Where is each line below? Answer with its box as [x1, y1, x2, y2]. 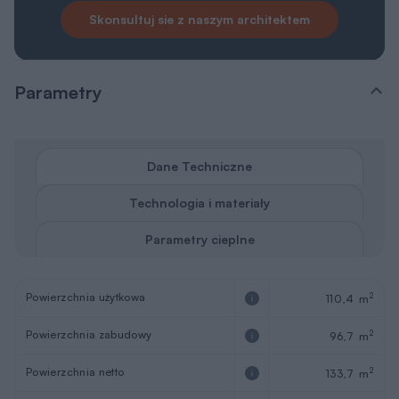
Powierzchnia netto [26, 365, 125, 379]
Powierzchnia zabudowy [26, 328, 152, 342]
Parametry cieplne [144, 232, 255, 248]
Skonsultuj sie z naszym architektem [89, 12, 310, 28]
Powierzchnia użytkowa [26, 290, 146, 305]
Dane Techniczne [147, 159, 252, 175]
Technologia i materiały [129, 195, 270, 211]
